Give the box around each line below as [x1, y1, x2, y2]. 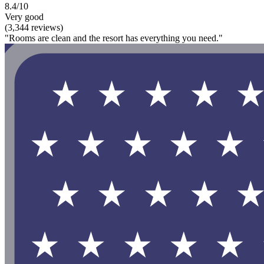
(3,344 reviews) [5, 22, 63, 32]
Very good [5, 11, 44, 22]
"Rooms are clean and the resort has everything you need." [5, 32, 223, 43]
